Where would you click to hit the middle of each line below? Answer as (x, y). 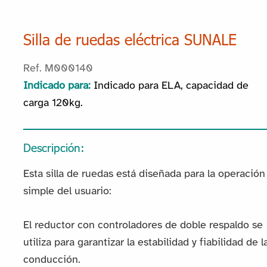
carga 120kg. (53, 104)
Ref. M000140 (58, 69)
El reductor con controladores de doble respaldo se (143, 226)
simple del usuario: (67, 192)
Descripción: (54, 147)
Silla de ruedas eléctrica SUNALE (130, 40)
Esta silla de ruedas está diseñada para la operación (144, 175)
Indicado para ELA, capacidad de (171, 86)
